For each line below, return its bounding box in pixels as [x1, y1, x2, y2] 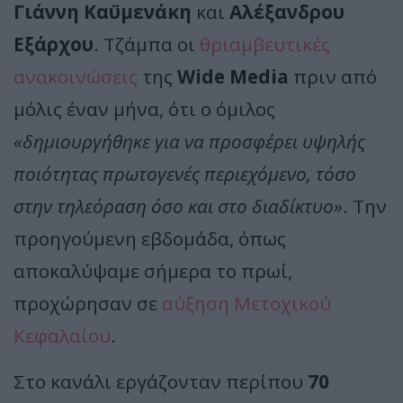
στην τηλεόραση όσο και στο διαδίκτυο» [13, 193, 343, 219]
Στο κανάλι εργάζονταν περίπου [13, 368, 308, 394]
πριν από [289, 63, 377, 89]
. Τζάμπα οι [94, 31, 200, 57]
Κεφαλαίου [13, 322, 111, 348]
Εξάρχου [13, 31, 94, 57]
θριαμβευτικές [200, 31, 330, 57]
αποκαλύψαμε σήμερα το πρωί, [13, 257, 292, 283]
